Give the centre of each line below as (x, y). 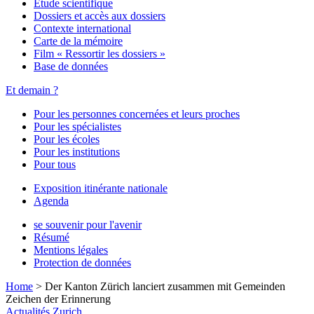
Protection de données (82, 262)
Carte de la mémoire (78, 41)
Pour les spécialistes (77, 127)
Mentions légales (71, 250)
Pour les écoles (67, 139)
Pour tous (55, 164)
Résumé (52, 237)
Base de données (71, 66)
